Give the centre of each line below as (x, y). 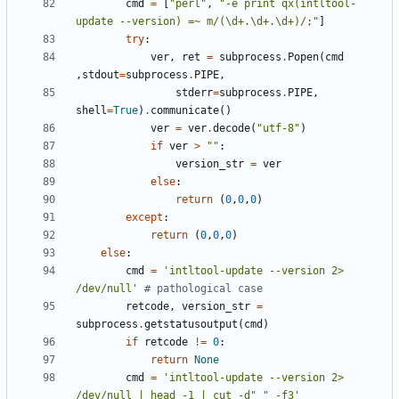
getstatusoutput (191, 325)
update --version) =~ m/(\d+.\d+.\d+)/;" (197, 22)
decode (232, 129)
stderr (194, 93)
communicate (185, 111)
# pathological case (204, 289)
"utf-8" (278, 129)
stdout (101, 75)
